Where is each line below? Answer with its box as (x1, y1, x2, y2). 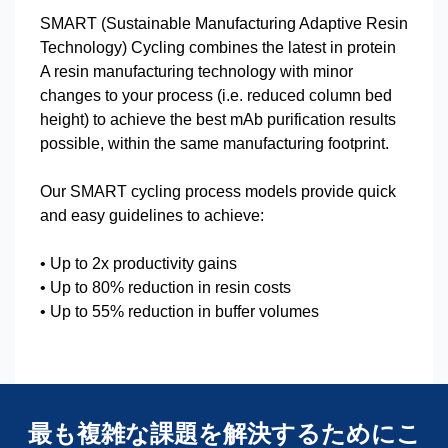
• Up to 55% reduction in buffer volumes (40, 303, 319, 320)
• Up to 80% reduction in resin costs (40, 279, 291, 296)
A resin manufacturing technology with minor (40, 63, 353, 80)
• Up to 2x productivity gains (40, 255, 237, 272)
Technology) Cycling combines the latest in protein (40, 39, 396, 56)
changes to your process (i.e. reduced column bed (40, 87, 392, 104)
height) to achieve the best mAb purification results (40, 111, 396, 128)
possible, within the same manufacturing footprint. (40, 135, 393, 152)
